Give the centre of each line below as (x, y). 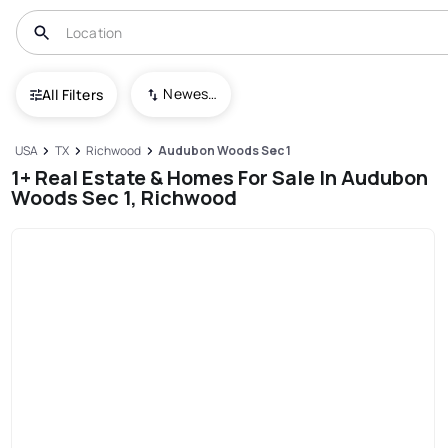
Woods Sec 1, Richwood (124, 197)
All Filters (73, 94)
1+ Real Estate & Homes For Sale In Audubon (220, 177)
